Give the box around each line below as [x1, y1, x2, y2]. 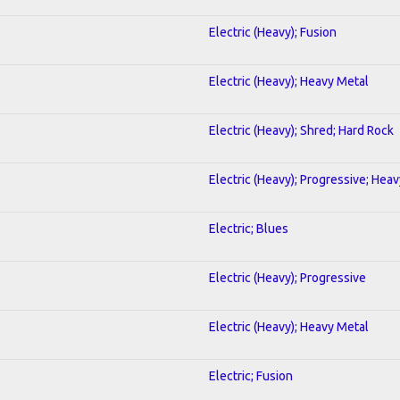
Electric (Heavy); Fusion [209, 24, 337, 39]
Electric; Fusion [209, 368, 293, 383]
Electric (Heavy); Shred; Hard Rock [209, 122, 394, 137]
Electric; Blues [209, 221, 288, 236]
